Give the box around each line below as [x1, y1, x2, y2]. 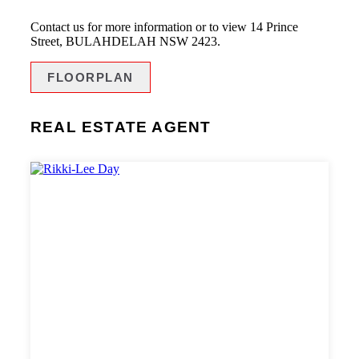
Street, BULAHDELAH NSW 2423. [30, 34, 220, 49]
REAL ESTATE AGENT [30, 119, 212, 136]
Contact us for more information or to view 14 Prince [30, 20, 298, 34]
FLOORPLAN [47, 71, 134, 85]
